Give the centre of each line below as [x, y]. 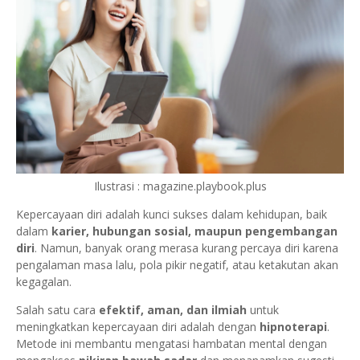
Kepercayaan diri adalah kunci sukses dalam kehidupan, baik [172, 214]
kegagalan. [44, 281]
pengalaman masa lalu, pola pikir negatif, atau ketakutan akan [177, 264]
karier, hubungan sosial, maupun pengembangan [194, 231]
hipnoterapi [293, 326]
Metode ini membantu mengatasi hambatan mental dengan [172, 343]
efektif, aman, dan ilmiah [173, 309]
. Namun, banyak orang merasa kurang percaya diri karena [186, 247]
